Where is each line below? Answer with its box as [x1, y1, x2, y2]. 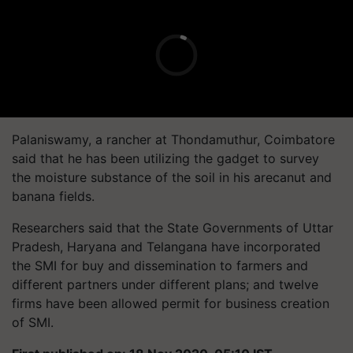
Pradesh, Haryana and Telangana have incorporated [12, 238, 321, 255]
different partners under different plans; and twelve [12, 276, 318, 292]
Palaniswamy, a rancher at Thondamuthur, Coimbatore [12, 131, 335, 147]
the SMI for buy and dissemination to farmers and [12, 257, 308, 273]
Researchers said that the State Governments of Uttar [12, 219, 333, 236]
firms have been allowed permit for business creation [12, 295, 329, 311]
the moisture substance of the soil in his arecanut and [12, 169, 332, 185]
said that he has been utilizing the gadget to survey [12, 150, 319, 166]
